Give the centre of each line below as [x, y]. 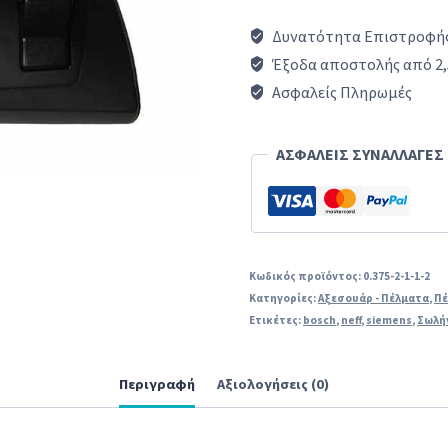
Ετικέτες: [276, 320]
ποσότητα [286, 148]
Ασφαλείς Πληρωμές [341, 92]
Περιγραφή [156, 384]
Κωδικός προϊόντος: [306, 276]
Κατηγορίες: [284, 298]
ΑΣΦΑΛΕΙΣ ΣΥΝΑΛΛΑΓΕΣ [360, 154]
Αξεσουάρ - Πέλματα [374, 298]
